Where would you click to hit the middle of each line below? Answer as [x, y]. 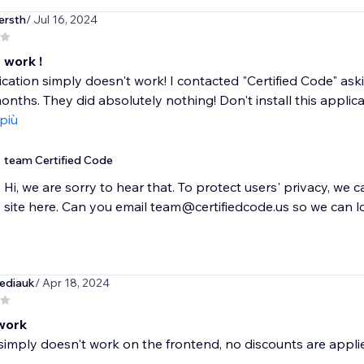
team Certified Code [58, 160]
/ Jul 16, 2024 [61, 20]
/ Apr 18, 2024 [72, 283]
